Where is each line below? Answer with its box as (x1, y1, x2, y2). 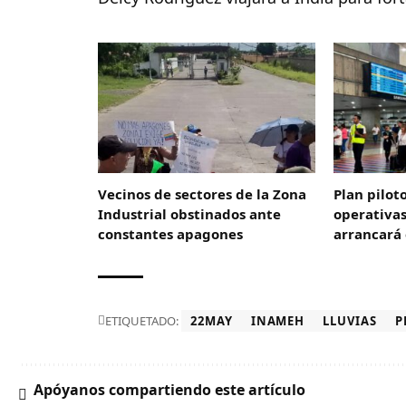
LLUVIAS (323, 313, 377, 330)
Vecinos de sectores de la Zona (98, 185, 307, 204)
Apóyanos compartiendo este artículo (34, 380, 305, 401)
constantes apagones (98, 225, 244, 244)
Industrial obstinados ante (98, 205, 282, 224)
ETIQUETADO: (105, 313, 179, 330)
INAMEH (250, 313, 305, 330)
